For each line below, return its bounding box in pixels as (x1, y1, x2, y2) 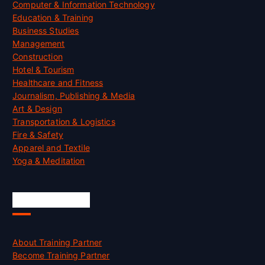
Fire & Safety (12, 130, 63, 140)
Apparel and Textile (12, 143, 90, 153)
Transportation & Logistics (12, 117, 115, 127)
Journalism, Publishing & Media (12, 91, 135, 101)
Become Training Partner (12, 250, 110, 261)
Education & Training (12, 12, 93, 23)
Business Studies (12, 25, 79, 36)
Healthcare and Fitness (12, 77, 104, 88)
